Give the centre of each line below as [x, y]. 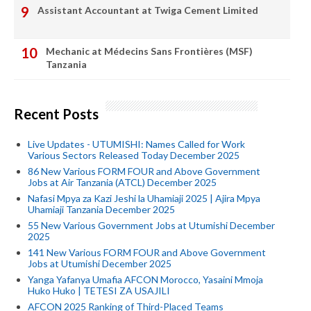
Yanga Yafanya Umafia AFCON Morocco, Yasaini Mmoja [145, 279]
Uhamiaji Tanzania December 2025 [101, 209]
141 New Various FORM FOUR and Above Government [147, 252]
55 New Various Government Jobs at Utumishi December [151, 225]
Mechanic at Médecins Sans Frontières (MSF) [149, 51]
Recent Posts [56, 114]
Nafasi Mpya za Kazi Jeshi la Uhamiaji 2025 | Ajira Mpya [144, 198]
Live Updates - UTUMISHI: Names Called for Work [136, 144]
